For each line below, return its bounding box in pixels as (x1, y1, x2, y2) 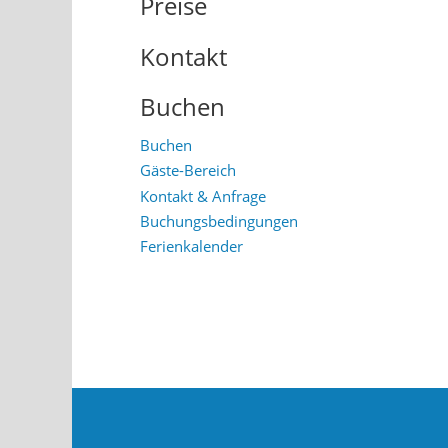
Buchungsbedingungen (140, 210, 298, 231)
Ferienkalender (140, 236, 243, 257)
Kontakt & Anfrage (140, 185, 266, 206)
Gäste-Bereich (140, 160, 236, 181)
